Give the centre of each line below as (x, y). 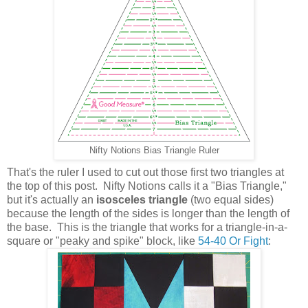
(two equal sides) (232, 199)
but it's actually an (52, 199)
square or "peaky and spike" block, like (102, 241)
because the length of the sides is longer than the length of (148, 213)
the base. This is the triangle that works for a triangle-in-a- (147, 227)
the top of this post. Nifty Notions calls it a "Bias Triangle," (147, 186)
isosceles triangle (143, 199)
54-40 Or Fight (233, 241)
